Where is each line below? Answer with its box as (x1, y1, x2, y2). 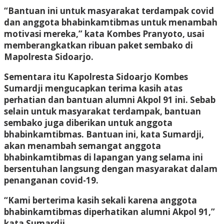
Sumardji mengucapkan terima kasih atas (4, 82, 182, 94)
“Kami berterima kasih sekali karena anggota (4, 194, 197, 206)
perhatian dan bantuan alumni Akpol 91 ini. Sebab (4, 93, 215, 105)
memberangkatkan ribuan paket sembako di (4, 39, 193, 51)
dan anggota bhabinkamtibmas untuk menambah (4, 16, 217, 28)
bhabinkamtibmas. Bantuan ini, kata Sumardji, (4, 128, 204, 140)
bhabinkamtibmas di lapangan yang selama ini (4, 151, 203, 163)
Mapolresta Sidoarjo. (4, 50, 93, 62)
